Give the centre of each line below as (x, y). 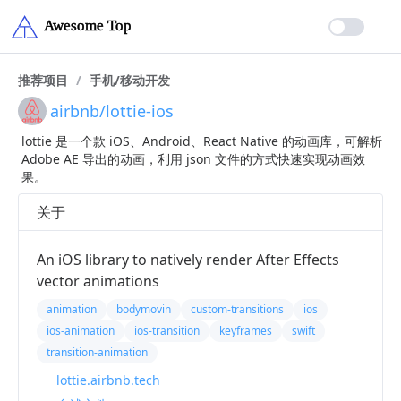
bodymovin (144, 309)
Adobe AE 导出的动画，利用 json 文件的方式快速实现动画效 (193, 159)
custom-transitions (237, 309)
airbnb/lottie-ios (112, 111)
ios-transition (167, 331)
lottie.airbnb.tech (108, 380)
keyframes (246, 331)
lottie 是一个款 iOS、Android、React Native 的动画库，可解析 (202, 141)
